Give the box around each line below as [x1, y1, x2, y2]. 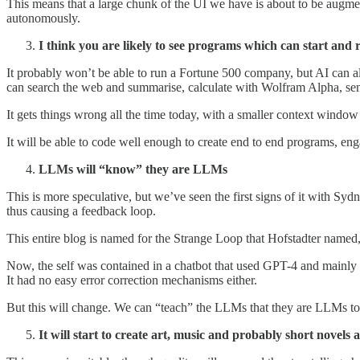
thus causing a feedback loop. [6, 203, 156, 218]
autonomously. [6, 10, 80, 25]
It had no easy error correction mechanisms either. [6, 272, 257, 287]
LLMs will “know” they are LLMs [39, 162, 227, 176]
